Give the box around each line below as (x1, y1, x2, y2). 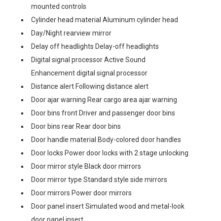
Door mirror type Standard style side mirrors (31, 176, 167, 184)
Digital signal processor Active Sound (31, 56, 146, 64)
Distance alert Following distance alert (31, 82, 148, 90)
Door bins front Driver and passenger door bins (31, 109, 175, 117)
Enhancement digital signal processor (31, 69, 147, 77)
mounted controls (31, 2, 86, 10)
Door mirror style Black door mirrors (31, 162, 141, 170)
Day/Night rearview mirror (31, 29, 111, 37)
